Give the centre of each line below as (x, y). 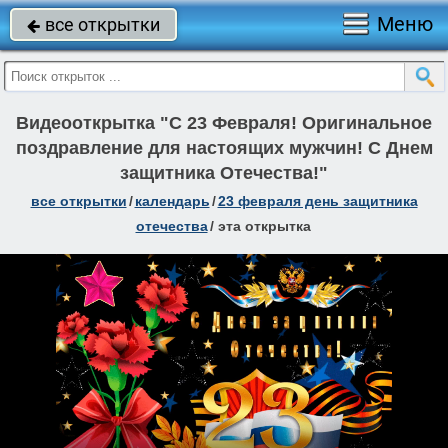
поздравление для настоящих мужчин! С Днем (224, 148)
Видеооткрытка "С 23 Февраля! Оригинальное (224, 123)
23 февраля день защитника (317, 201)
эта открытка (264, 226)
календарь (172, 201)
